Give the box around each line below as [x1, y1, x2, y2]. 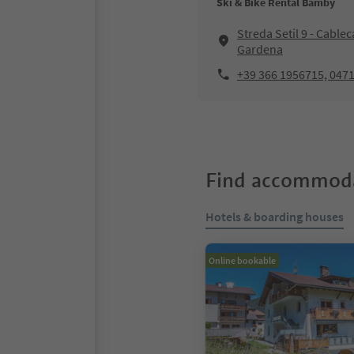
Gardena [237, 41, 283, 57]
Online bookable [209, 254, 276, 266]
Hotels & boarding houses [205, 209, 344, 224]
